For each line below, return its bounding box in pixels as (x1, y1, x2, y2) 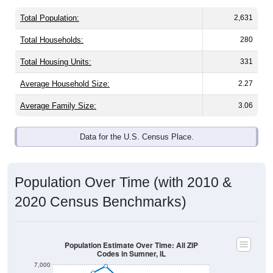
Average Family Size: (20, 88, 96, 97)
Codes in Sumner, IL (96, 235, 166, 246)
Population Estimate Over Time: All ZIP (64, 226, 198, 237)
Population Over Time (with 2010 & (15, 161, 232, 177)
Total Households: (20, 22, 83, 32)
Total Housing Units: (20, 44, 91, 54)
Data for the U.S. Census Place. (79, 119, 194, 129)
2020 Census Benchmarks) (15, 180, 186, 197)
